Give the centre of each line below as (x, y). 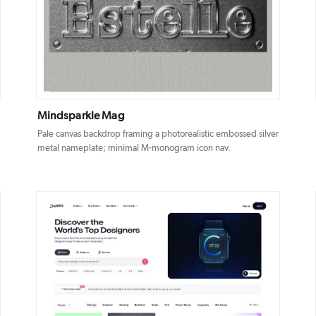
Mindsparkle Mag (80, 116)
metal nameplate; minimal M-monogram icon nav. (134, 149)
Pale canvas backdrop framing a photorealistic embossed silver (158, 135)
